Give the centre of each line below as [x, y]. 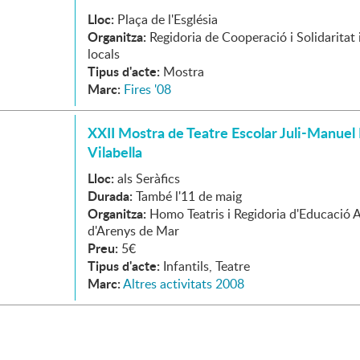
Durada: [110, 196]
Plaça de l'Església [168, 19]
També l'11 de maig [189, 196]
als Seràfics [149, 178]
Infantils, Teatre [207, 266]
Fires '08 [147, 89]
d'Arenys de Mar [133, 231]
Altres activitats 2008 [184, 284]
